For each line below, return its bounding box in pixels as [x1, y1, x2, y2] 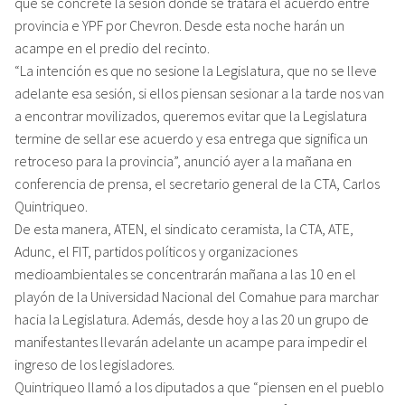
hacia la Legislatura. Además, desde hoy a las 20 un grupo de [14, 309, 369, 328]
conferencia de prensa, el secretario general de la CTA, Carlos [14, 174, 380, 193]
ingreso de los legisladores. [14, 354, 174, 373]
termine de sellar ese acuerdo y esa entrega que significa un [14, 128, 368, 147]
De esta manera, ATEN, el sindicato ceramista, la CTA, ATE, [14, 219, 353, 238]
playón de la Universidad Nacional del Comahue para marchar [14, 287, 379, 306]
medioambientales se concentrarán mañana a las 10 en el [14, 264, 356, 283]
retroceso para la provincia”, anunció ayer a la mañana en [14, 151, 352, 170]
